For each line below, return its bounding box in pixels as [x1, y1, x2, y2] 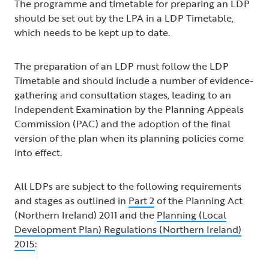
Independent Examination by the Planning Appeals [14, 102, 244, 117]
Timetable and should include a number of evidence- [14, 73, 253, 88]
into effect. [14, 145, 67, 160]
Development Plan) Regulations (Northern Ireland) [14, 222, 241, 237]
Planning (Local [157, 208, 226, 223]
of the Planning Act [154, 193, 243, 208]
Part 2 [128, 193, 154, 208]
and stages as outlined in [14, 193, 128, 208]
